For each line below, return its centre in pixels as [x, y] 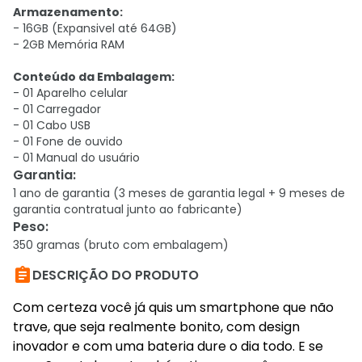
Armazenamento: [68, 12]
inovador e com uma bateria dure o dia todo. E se [168, 346]
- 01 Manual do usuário [78, 158]
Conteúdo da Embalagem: [94, 77]
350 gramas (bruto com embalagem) [121, 245]
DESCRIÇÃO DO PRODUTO [116, 275]
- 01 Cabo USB [52, 125]
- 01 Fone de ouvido [69, 141]
